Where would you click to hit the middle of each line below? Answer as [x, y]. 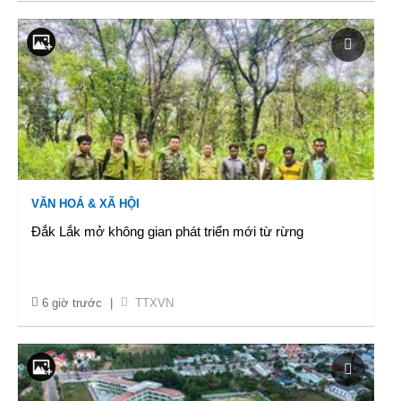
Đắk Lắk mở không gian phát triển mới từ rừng [167, 231]
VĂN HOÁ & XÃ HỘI [85, 204]
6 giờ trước [72, 303]
